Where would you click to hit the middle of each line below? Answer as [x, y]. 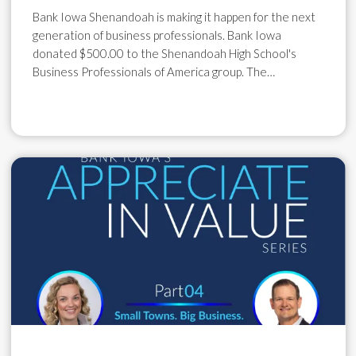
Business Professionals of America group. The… [153, 72]
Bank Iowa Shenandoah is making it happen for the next [174, 17]
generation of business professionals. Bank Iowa [157, 35]
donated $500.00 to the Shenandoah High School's [164, 54]
